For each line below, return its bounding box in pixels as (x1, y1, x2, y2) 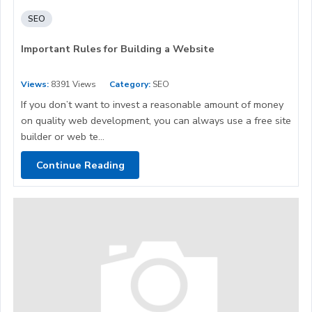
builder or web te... (21, 130, 104, 144)
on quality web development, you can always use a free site (21, 114, 291, 128)
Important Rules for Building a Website (21, 42, 214, 56)
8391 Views (49, 79, 96, 91)
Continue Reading (36, 157, 125, 172)
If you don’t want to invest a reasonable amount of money (21, 97, 283, 112)
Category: (109, 79, 150, 91)
